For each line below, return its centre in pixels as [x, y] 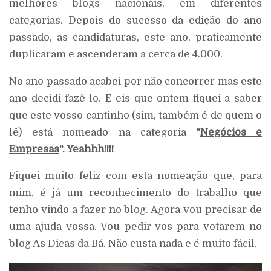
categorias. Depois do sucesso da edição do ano [135, 21]
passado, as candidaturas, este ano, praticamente [135, 38]
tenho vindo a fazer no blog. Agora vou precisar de [135, 210]
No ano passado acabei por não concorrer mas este [135, 81]
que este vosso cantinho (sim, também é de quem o [135, 115]
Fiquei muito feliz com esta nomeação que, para [135, 176]
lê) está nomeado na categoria [103, 132]
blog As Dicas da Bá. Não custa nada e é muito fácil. [133, 244]
